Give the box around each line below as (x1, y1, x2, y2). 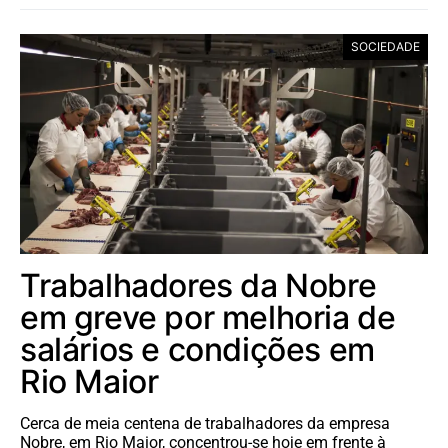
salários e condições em (20, 330, 375, 370)
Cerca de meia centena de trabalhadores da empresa (20, 414, 390, 434)
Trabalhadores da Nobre (20, 266, 377, 306)
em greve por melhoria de (20, 298, 396, 338)
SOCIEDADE (351, 39, 420, 55)
